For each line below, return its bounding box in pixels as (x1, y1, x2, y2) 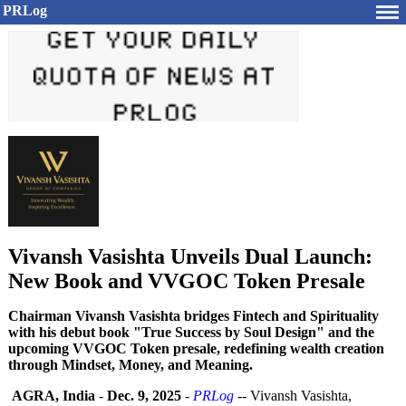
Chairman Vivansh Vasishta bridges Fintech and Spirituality (8, 308, 379, 324)
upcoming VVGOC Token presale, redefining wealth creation (8, 341, 384, 356)
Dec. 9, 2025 (107, 388, 181, 403)
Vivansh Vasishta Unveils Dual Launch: (8, 245, 372, 268)
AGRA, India (12, 388, 95, 403)
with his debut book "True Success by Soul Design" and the (8, 324, 374, 340)
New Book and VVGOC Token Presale (8, 269, 365, 293)
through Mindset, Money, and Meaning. (8, 357, 253, 372)
